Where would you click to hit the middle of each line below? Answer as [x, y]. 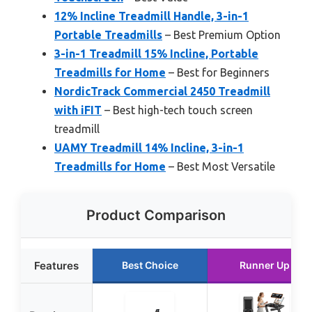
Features [56, 266]
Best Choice [150, 265]
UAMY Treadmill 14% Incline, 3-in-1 [149, 148]
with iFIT [78, 110]
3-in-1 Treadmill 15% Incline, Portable [156, 54]
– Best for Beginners [218, 73]
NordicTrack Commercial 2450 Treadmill [162, 92]
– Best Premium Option [221, 35]
